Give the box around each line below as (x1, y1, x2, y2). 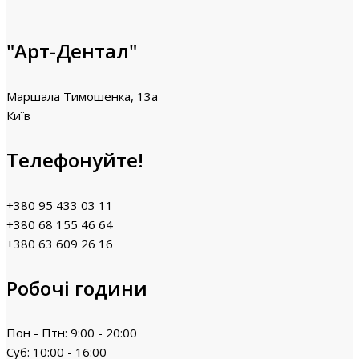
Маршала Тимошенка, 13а (6, 87, 158, 104)
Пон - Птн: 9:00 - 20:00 (6, 325, 137, 341)
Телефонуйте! (6, 146, 143, 173)
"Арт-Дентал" (6, 37, 137, 64)
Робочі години (6, 274, 147, 301)
